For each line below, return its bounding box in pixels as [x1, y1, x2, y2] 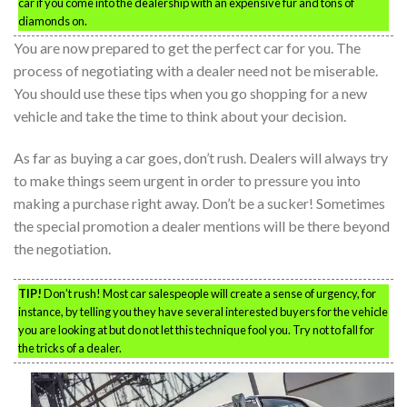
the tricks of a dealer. [18, 340, 122, 355]
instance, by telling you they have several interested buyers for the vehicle [18, 303, 388, 319]
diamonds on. [18, 14, 87, 29]
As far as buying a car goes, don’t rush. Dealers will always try [14, 148, 388, 166]
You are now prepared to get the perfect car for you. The [14, 39, 361, 57]
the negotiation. [14, 239, 111, 257]
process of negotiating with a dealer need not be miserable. [14, 62, 378, 80]
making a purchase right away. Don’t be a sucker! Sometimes [14, 194, 385, 212]
